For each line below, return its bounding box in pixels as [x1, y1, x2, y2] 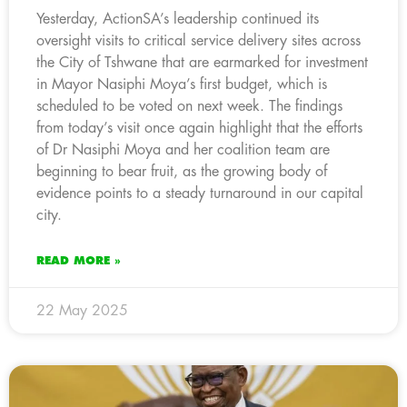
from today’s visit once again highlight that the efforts [36, 120, 362, 135]
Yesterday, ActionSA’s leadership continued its [36, 11, 319, 26]
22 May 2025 [36, 303, 128, 318]
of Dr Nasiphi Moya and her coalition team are [36, 142, 330, 157]
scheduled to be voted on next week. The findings [36, 98, 342, 114]
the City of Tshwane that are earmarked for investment [36, 55, 368, 70]
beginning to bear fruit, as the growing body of [36, 164, 327, 179]
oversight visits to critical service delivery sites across [36, 33, 361, 48]
